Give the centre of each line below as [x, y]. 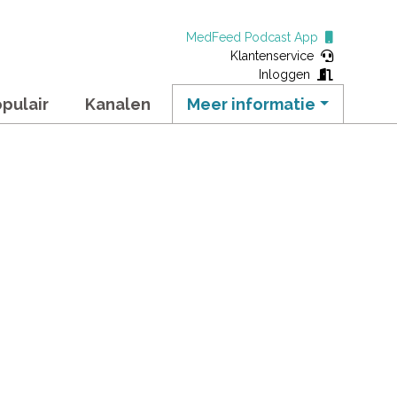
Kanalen [117, 104]
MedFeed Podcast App [255, 37]
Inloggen [288, 74]
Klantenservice [275, 56]
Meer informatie [252, 104]
